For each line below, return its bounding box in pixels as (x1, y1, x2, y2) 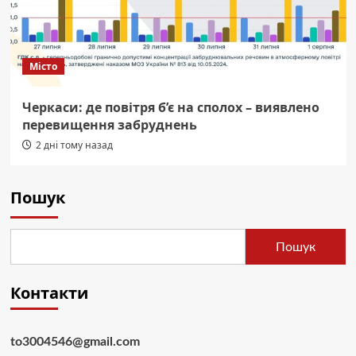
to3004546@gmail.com (10, 335, 140, 349)
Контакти (10, 282, 88, 304)
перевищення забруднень (21, 116, 197, 134)
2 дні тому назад (35, 138, 113, 153)
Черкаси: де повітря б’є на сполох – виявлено (21, 99, 319, 117)
